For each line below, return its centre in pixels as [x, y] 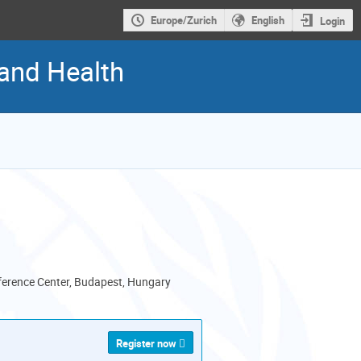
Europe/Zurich [183, 21]
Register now [147, 343]
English [268, 21]
